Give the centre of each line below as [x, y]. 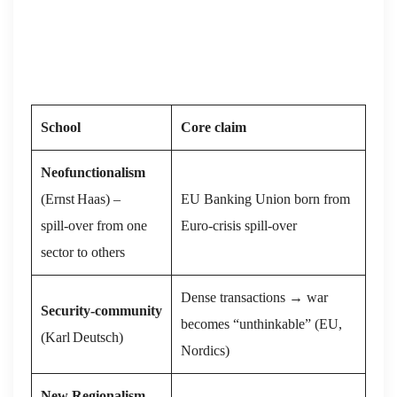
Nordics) [205, 350]
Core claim [214, 127]
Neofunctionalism [93, 172]
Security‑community [101, 310]
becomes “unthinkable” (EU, [261, 323]
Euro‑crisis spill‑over [239, 225]
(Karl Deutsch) [82, 337]
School [61, 127]
